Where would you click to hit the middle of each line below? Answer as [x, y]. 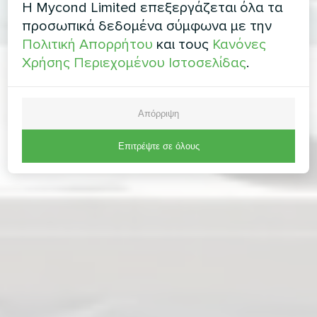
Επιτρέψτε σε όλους [158, 146]
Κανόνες [240, 44]
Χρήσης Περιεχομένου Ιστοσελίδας [134, 63]
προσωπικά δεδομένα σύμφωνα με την [147, 26]
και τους [183, 44]
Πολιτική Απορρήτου [88, 44]
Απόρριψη [158, 113]
